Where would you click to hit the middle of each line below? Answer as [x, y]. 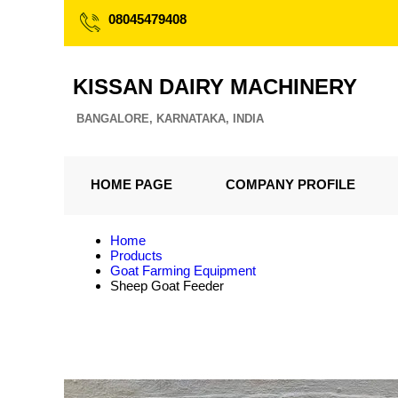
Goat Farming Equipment [183, 271]
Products [136, 255]
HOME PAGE [131, 184]
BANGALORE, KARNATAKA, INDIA [170, 119]
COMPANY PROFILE [291, 184]
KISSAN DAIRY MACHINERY [215, 87]
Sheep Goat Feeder [167, 286]
